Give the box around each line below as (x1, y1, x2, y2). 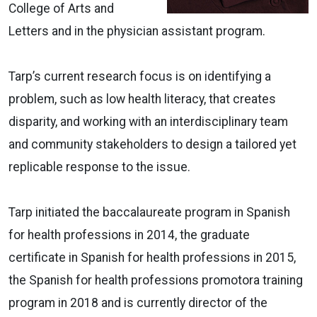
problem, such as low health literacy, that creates (8, 91, 276, 106)
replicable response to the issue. (8, 159, 190, 174)
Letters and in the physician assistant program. (8, 23, 265, 38)
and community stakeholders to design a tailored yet (8, 137, 296, 151)
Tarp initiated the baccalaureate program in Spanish (8, 204, 290, 219)
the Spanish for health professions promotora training (8, 272, 303, 287)
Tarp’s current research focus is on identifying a (8, 69, 271, 83)
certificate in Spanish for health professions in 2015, (8, 250, 296, 265)
